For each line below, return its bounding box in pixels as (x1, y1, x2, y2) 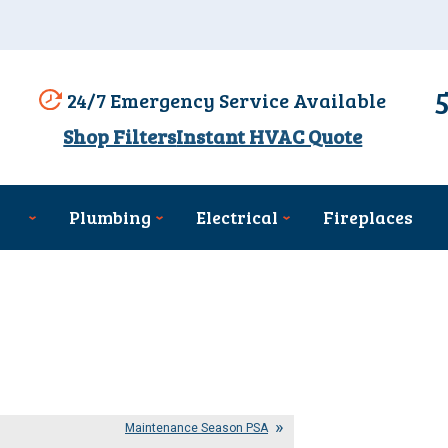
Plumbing (68, 205, 151, 230)
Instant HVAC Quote (176, 122, 363, 151)
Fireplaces (322, 205, 413, 230)
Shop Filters (63, 122, 177, 151)
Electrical (195, 205, 278, 230)
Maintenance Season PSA (125, 419, 268, 438)
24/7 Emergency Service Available (67, 85, 387, 114)
